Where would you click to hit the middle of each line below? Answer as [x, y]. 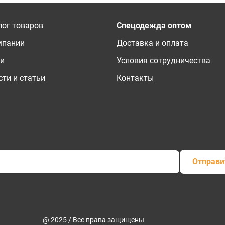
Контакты [135, 78]
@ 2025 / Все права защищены [93, 220]
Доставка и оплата [152, 43]
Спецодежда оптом [154, 25]
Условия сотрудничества [163, 61]
